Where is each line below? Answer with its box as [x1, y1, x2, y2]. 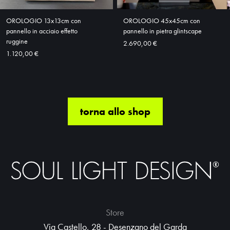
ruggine [6, 36, 28, 46]
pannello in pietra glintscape [123, 26, 202, 35]
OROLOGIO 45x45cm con [123, 15, 200, 25]
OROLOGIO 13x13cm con [6, 15, 81, 25]
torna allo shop [80, 104, 150, 118]
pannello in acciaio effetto [6, 26, 78, 35]
